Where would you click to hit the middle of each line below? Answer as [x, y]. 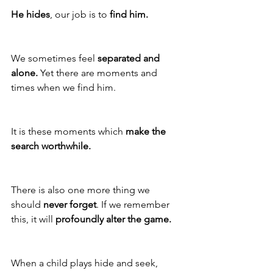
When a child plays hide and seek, [86, 263]
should [27, 205]
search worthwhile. [51, 146]
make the [147, 132]
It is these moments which [68, 132]
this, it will [33, 219]
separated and [130, 58]
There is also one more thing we [82, 190]
